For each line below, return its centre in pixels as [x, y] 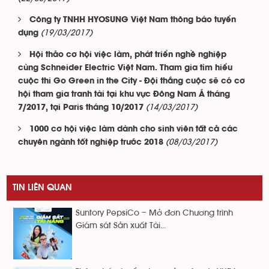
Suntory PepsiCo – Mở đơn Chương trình [154, 213]
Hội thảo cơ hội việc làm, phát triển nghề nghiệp [128, 55]
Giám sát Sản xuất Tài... [121, 226]
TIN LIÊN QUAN [42, 188]
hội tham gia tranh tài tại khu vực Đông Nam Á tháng [124, 95]
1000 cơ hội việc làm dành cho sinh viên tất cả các [134, 129]
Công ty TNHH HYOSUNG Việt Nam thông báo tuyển [133, 20]
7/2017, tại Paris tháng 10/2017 [81, 108]
